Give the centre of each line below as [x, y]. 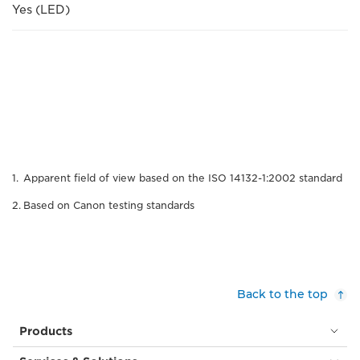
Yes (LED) [41, 9]
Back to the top [282, 294]
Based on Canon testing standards [109, 205]
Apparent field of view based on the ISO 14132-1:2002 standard [183, 178]
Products [46, 331]
